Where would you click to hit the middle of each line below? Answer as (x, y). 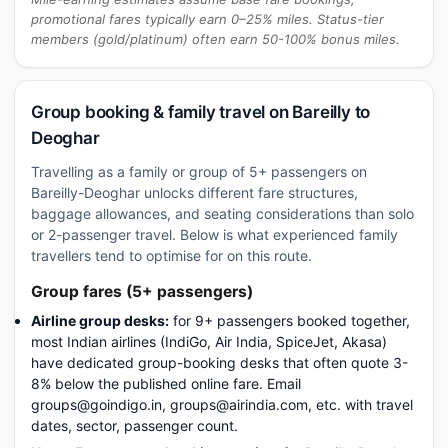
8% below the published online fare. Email (166, 383)
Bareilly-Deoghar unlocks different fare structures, (194, 192)
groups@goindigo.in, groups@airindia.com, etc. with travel (222, 404)
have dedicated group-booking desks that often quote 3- (219, 362)
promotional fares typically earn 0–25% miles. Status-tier (207, 19)
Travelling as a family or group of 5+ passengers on (199, 171)
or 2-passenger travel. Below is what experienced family (214, 234)
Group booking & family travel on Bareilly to (201, 112)
